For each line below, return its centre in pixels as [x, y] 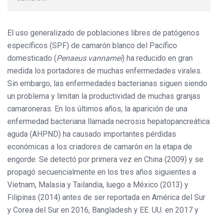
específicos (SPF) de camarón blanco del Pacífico [92, 46]
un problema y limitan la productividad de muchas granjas [104, 96]
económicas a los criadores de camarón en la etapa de [100, 147]
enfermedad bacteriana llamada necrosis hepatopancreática [109, 122]
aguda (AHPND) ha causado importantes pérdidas [92, 134]
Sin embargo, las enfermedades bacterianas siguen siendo [107, 84]
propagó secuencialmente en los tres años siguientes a [102, 172]
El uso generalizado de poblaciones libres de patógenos [103, 33]
